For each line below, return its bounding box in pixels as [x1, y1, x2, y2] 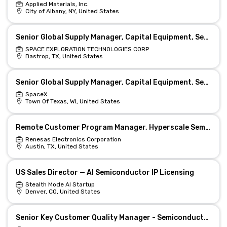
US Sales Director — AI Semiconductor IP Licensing [15, 168, 194, 177]
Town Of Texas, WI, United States [25, 98, 120, 105]
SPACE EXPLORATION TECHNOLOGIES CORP [25, 46, 149, 53]
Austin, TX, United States [25, 143, 98, 150]
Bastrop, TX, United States [25, 53, 103, 60]
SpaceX [25, 91, 48, 98]
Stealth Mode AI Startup [25, 181, 95, 188]
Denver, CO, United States [25, 188, 100, 195]
